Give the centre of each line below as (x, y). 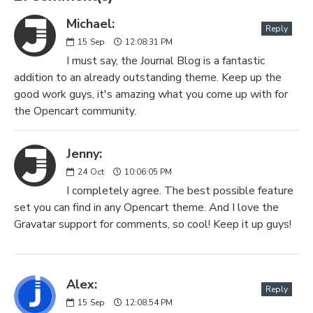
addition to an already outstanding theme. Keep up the (148, 78)
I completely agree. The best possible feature (180, 191)
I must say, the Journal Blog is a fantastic (166, 61)
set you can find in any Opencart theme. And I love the (146, 208)
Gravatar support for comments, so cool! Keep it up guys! (153, 224)
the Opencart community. (75, 111)
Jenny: (84, 154)
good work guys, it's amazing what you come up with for (151, 94)
